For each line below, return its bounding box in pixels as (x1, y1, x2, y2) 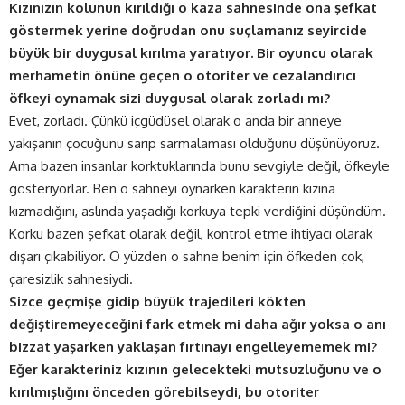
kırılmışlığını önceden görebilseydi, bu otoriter (9, 382, 319, 400)
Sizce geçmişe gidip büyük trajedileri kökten (9, 292, 306, 310)
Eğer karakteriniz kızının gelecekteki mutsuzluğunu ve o (9, 360, 381, 378)
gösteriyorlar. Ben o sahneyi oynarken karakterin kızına (9, 179, 335, 197)
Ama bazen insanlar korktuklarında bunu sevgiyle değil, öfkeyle (9, 156, 390, 174)
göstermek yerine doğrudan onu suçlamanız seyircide (9, 21, 367, 39)
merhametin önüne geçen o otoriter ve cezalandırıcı (9, 66, 356, 84)
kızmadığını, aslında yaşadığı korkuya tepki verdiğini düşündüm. (9, 202, 386, 220)
